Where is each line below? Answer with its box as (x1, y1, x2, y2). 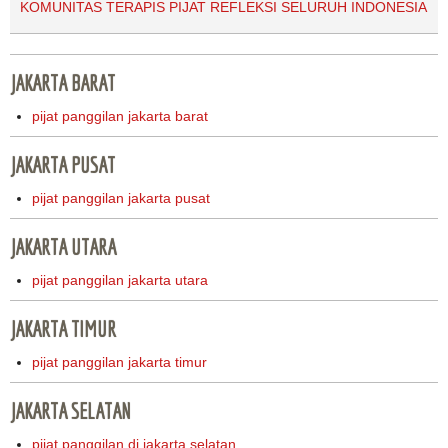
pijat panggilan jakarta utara (32, 272, 209, 289)
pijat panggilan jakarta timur (32, 354, 208, 371)
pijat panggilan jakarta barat (32, 108, 209, 125)
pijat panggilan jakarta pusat (32, 190, 211, 207)
